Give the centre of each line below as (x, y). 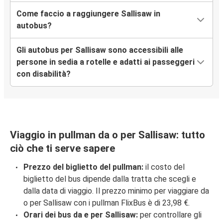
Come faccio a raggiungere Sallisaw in (88, 14)
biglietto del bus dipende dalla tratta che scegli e (110, 179)
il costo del (164, 167)
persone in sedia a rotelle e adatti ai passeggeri (106, 62)
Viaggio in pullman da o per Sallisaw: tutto (108, 135)
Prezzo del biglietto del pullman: (83, 167)
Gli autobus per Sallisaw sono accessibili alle (100, 50)
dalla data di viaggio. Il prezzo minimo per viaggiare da (116, 191)
